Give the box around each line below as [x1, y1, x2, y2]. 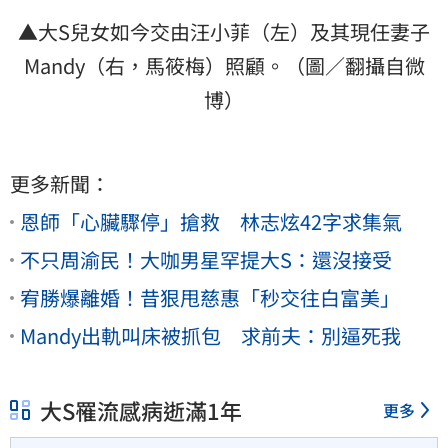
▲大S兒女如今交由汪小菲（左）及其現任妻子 [18, 17, 430, 47]
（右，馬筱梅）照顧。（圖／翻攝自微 [84, 51, 425, 81]
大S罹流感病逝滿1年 [40, 393, 242, 426]
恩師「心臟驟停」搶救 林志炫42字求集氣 [20, 207, 402, 237]
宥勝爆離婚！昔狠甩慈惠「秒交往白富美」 [20, 283, 400, 313]
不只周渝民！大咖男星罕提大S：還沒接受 [20, 245, 392, 275]
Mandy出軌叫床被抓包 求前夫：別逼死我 [20, 321, 401, 351]
